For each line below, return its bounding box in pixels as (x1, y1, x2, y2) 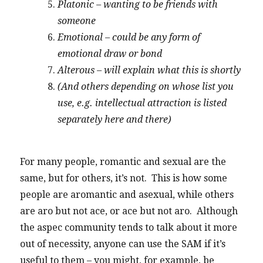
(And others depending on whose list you (58, 80, 234, 92)
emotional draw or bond (58, 48, 163, 59)
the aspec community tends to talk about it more (20, 222, 238, 234)
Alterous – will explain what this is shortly (58, 64, 241, 76)
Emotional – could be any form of (58, 31, 201, 43)
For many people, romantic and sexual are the (20, 156, 227, 168)
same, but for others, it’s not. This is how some (20, 173, 228, 184)
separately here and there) (58, 113, 172, 125)
